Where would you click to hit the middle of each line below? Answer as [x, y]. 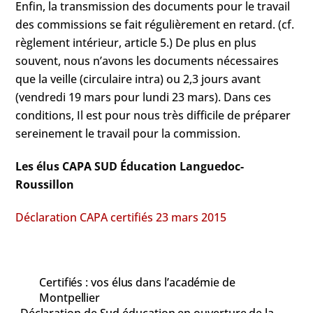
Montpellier [70, 297]
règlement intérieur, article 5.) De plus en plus [136, 43]
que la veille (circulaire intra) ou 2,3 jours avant [138, 79]
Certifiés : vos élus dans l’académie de [137, 282]
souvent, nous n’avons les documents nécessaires [147, 61]
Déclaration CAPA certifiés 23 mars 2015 [121, 217]
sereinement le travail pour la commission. [128, 134]
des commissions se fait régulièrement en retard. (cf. [155, 25]
